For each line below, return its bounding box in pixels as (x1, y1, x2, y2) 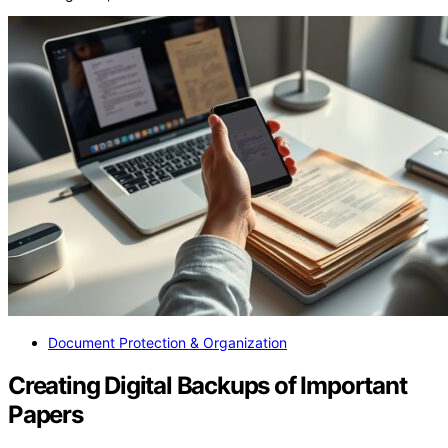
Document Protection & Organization (48, 334, 287, 352)
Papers (8, 400, 83, 430)
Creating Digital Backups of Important (8, 371, 407, 401)
